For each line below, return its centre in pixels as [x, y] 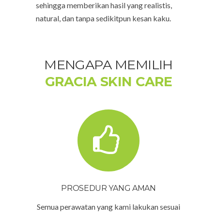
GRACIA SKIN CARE [108, 81]
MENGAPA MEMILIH [108, 64]
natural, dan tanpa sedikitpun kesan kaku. [103, 18]
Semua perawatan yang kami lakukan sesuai [108, 206]
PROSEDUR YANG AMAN [108, 188]
